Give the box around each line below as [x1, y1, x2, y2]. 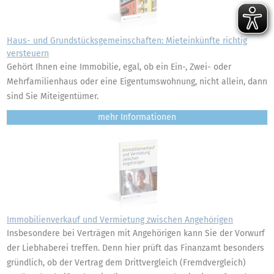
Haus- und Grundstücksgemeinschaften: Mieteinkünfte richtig [7, 35, 247, 46]
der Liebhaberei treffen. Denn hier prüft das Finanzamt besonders [7, 243, 264, 253]
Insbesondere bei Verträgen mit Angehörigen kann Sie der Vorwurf [7, 228, 265, 239]
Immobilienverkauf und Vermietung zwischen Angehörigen [7, 215, 233, 225]
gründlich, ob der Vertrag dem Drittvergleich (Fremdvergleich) [7, 257, 246, 268]
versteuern [7, 48, 49, 59]
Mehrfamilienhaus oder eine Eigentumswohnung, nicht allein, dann [7, 76, 267, 87]
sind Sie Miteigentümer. [7, 91, 98, 102]
